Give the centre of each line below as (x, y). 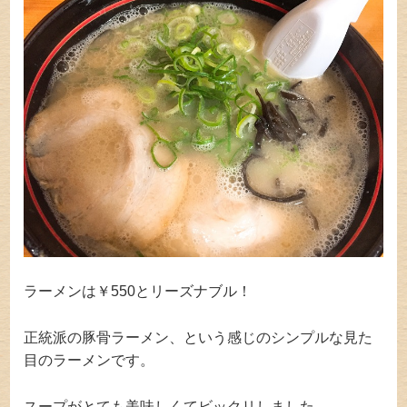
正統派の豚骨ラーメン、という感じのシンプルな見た (199, 338)
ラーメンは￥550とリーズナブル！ (138, 292)
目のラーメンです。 (89, 361)
